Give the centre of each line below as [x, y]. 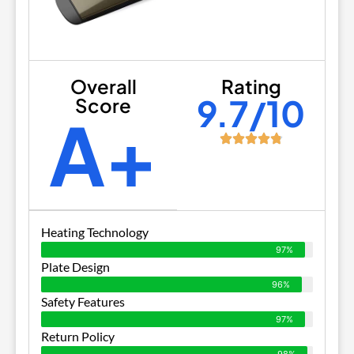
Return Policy [78, 336]
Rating [251, 86]
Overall [103, 86]
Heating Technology [95, 232]
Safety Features [83, 301]
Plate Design [75, 266]
